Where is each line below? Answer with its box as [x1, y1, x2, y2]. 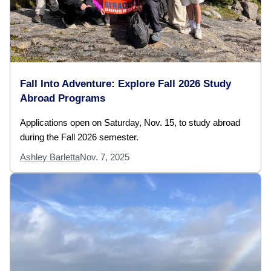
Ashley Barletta [20, 152, 80, 163]
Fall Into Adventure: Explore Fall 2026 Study [20, 78, 231, 90]
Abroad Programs [20, 93, 105, 105]
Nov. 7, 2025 [80, 152, 129, 163]
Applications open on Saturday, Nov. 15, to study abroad [20, 117, 240, 128]
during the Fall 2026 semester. [20, 132, 139, 143]
